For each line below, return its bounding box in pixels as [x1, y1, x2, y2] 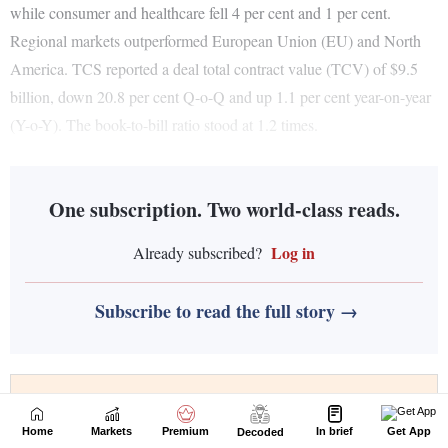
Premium [162, 425, 210, 437]
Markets [91, 425, 133, 437]
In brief [316, 425, 354, 437]
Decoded [236, 426, 284, 438]
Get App [386, 425, 431, 437]
